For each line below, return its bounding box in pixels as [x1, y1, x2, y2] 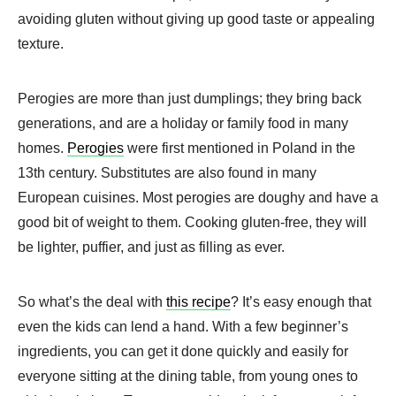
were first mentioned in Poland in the [124, 140, 355, 156]
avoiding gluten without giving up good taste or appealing [18, 11, 375, 27]
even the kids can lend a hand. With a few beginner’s [18, 318, 348, 334]
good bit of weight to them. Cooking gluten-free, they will [18, 214, 367, 230]
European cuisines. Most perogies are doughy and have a [18, 189, 378, 205]
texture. [18, 35, 64, 51]
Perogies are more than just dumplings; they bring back [18, 90, 362, 106]
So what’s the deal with [18, 293, 166, 309]
